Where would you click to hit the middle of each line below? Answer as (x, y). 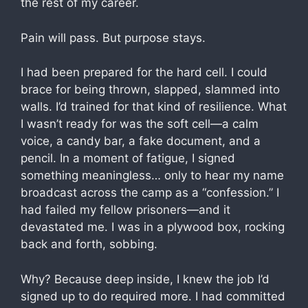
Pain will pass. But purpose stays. (113, 37)
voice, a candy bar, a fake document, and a (141, 141)
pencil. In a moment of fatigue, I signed (128, 158)
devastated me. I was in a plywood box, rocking (153, 227)
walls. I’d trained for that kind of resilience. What (154, 107)
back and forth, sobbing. (89, 244)
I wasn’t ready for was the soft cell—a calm (140, 124)
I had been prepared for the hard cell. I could (144, 72)
